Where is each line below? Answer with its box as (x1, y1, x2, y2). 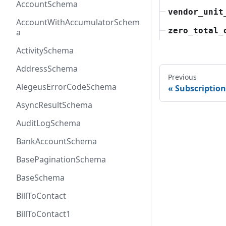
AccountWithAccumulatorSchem (16, 17, 140, 28)
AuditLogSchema (16, 118, 81, 129)
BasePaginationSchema (16, 154, 106, 165)
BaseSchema (16, 172, 65, 183)
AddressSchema (16, 63, 78, 74)
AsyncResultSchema (16, 99, 92, 110)
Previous (168, 72, 197, 82)
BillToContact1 (16, 208, 71, 219)
